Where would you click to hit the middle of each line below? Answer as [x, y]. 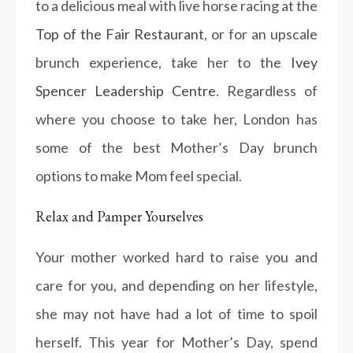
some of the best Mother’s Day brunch [176, 147]
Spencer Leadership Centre [126, 91]
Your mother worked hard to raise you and [176, 257]
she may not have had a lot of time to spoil [176, 314]
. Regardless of [267, 91]
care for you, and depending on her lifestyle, [176, 285]
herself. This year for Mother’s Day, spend [176, 342]
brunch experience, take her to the [163, 62]
